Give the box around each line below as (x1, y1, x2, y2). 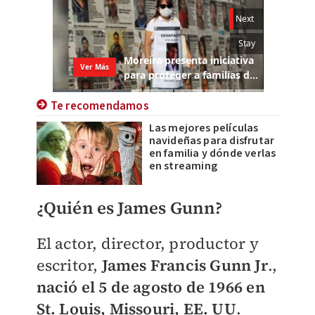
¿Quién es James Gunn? (36, 195, 223, 219)
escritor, (36, 254, 98, 276)
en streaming (148, 157, 217, 174)
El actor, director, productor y (36, 232, 259, 254)
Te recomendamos (50, 97, 149, 115)
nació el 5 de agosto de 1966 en (36, 276, 265, 297)
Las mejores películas (148, 120, 259, 136)
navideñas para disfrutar (148, 132, 275, 148)
